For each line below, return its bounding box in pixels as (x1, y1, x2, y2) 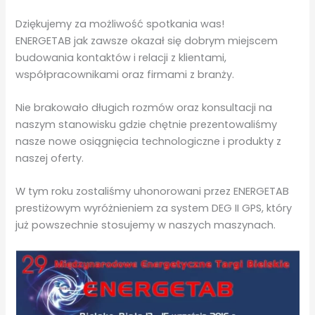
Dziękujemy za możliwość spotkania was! (15, 16, 225, 31)
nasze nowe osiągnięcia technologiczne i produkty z (15, 134, 282, 148)
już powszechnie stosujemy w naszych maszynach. (15, 218, 276, 233)
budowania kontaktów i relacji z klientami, (15, 50, 227, 65)
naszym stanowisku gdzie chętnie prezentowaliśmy (15, 117, 278, 131)
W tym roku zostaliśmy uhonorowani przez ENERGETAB (15, 184, 290, 199)
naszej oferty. (15, 151, 84, 165)
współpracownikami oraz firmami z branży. (15, 67, 235, 82)
